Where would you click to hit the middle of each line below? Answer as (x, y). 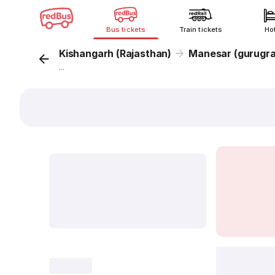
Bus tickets (126, 29)
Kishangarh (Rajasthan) (115, 53)
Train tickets (201, 29)
